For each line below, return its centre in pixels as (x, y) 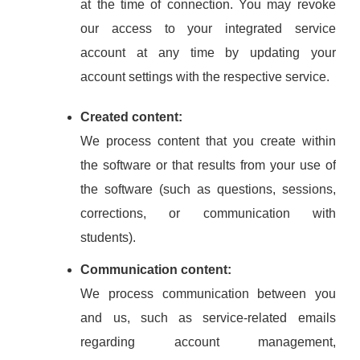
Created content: (132, 117)
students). (108, 237)
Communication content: (156, 270)
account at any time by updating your (208, 53)
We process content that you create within (208, 141)
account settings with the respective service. (205, 77)
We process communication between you (208, 294)
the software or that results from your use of (208, 165)
